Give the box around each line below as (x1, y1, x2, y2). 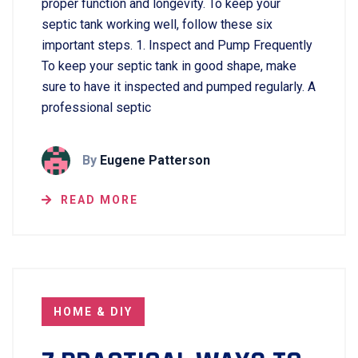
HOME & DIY (54, 305, 133, 318)
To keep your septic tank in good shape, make (42, 58, 296, 74)
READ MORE (61, 193, 138, 206)
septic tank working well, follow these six (42, 17, 272, 32)
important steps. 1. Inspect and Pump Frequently (42, 38, 312, 53)
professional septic (42, 100, 151, 115)
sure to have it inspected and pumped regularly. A (42, 79, 316, 94)
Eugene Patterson (100, 153, 210, 168)
